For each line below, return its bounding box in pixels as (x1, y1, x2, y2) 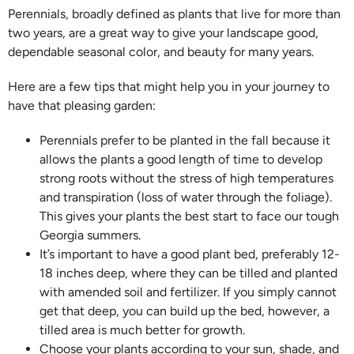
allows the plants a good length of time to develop (40, 152, 322, 168)
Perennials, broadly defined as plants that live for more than (8, 6, 341, 22)
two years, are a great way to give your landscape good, (8, 25, 318, 41)
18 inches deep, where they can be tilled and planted (40, 265, 337, 281)
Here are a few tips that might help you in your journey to (8, 79, 330, 95)
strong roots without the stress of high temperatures (40, 171, 333, 186)
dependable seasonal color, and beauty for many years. (8, 44, 314, 60)
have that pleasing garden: (8, 98, 156, 114)
